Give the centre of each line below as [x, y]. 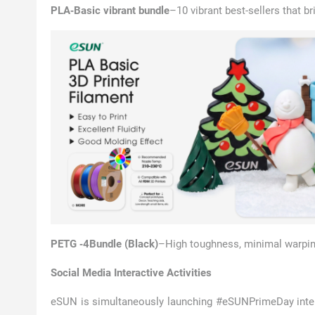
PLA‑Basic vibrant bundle [110, 11]
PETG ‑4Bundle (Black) [104, 244]
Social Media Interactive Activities [131, 273]
